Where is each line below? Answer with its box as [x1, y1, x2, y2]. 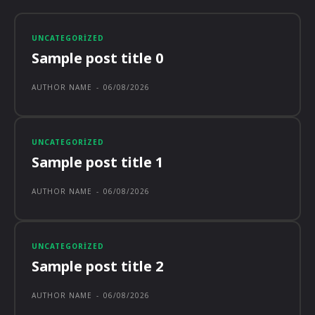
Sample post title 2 [32, 257, 163, 276]
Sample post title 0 [32, 49, 163, 67]
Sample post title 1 [32, 153, 163, 172]
